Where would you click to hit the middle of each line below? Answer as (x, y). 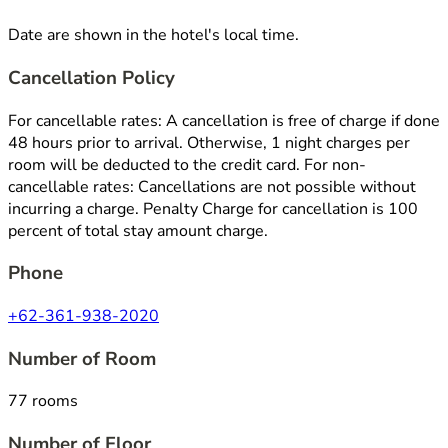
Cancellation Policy (91, 77)
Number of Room (82, 358)
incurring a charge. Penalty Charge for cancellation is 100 (213, 208)
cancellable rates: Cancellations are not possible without (212, 186)
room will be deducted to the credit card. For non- (187, 164)
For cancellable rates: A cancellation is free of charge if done (224, 120)
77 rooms (43, 401)
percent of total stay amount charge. (138, 230)
